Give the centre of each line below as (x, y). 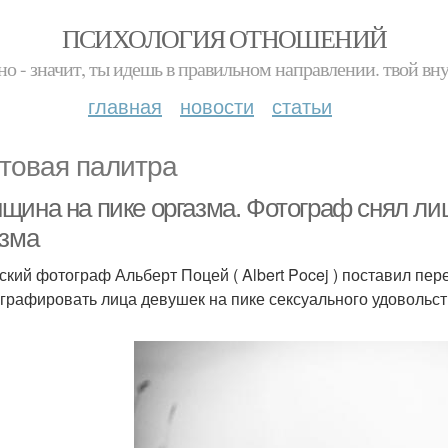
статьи (302, 105)
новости (217, 105)
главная (125, 105)
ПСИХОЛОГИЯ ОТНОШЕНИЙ (224, 38)
